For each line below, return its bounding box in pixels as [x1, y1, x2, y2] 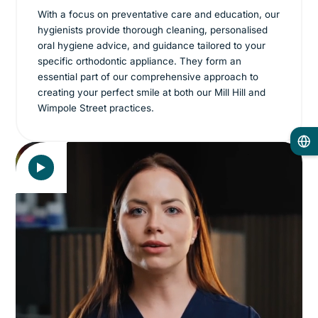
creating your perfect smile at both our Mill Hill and [38, 86, 266, 98]
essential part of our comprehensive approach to [38, 70, 259, 82]
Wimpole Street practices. [38, 102, 155, 114]
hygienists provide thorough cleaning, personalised [38, 23, 268, 35]
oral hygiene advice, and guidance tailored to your [38, 39, 266, 51]
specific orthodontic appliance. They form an [38, 55, 242, 67]
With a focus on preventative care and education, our [38, 8, 280, 20]
